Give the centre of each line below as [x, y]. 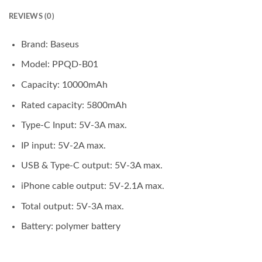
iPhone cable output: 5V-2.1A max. [92, 186]
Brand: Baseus [50, 44]
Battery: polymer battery [70, 227]
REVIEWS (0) [32, 16]
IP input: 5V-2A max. [63, 145]
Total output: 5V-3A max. [72, 206]
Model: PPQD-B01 [59, 65]
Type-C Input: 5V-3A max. [74, 125]
